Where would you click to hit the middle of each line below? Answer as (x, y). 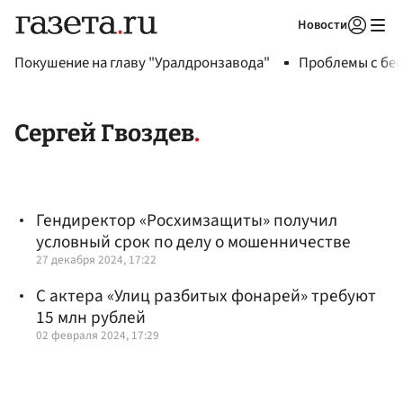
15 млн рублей (91, 317)
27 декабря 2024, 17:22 (96, 260)
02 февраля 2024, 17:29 (98, 335)
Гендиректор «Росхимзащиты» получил (187, 221)
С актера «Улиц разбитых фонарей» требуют (206, 296)
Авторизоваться (283, 48)
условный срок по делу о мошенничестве (193, 242)
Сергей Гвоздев (104, 134)
